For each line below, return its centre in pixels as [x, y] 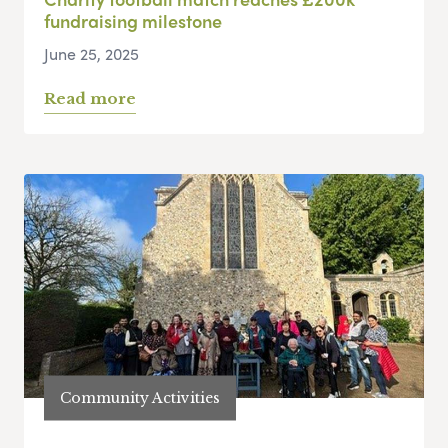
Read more [90, 99]
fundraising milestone [133, 21]
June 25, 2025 [91, 54]
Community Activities [140, 397]
